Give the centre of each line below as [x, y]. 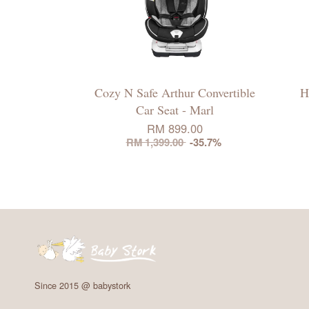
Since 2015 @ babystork [82, 285]
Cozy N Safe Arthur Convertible [175, 92]
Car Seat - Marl [175, 109]
